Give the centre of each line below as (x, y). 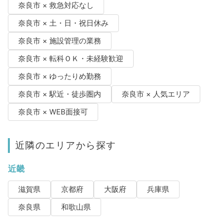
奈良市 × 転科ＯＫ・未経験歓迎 (71, 58)
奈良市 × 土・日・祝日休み (63, 23)
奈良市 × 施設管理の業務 (59, 41)
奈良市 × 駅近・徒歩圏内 (59, 94)
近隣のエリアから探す (66, 145)
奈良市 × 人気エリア (156, 94)
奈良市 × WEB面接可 (53, 112)
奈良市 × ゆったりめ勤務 (59, 76)
